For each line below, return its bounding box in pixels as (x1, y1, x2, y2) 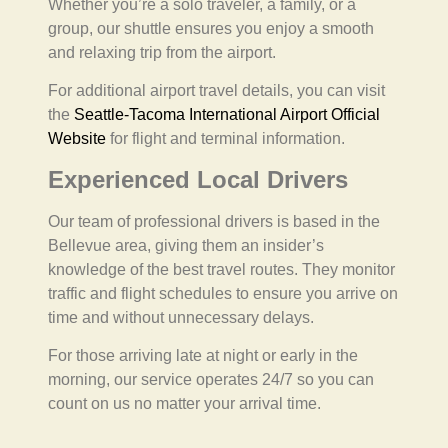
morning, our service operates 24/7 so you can (48, 370, 374, 388)
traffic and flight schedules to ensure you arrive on (48, 284, 398, 302)
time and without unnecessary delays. (48, 308, 314, 326)
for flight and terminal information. (106, 130, 345, 148)
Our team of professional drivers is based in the (48, 212, 380, 230)
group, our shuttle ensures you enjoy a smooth (48, 19, 374, 37)
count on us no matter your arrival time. (48, 394, 321, 412)
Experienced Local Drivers (48, 165, 348, 193)
